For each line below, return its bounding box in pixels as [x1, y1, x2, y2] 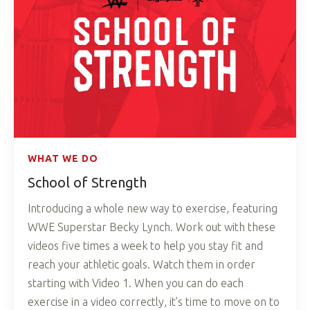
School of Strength [28, 174, 147, 191]
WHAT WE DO [28, 153, 98, 165]
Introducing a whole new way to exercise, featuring [28, 202, 277, 215]
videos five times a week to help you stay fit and [28, 239, 263, 253]
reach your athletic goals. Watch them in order [28, 258, 255, 271]
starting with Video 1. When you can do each [28, 277, 244, 290]
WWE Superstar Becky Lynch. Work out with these [28, 221, 275, 234]
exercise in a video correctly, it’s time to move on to [28, 295, 280, 309]
